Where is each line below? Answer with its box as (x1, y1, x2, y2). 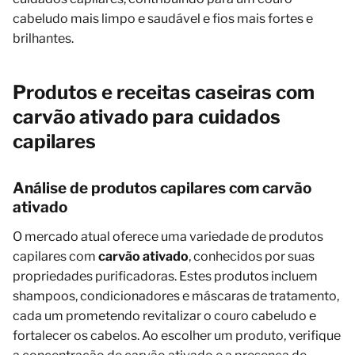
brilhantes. (13, 30, 74, 46)
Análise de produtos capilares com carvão (13, 178, 311, 197)
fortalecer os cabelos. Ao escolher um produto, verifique (13, 327, 341, 343)
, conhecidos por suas (189, 248, 315, 264)
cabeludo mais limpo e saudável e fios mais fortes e (13, 10, 313, 26)
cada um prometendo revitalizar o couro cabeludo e (13, 307, 316, 323)
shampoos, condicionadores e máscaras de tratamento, (13, 288, 339, 303)
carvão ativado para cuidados (13, 105, 281, 128)
